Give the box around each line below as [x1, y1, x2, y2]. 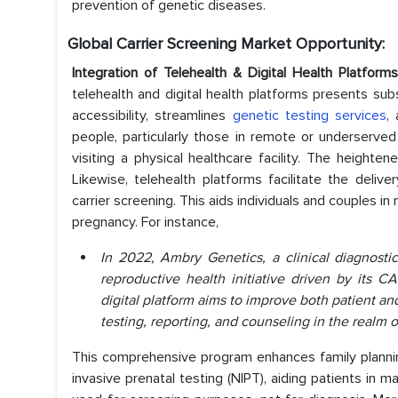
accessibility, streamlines [72, 107, 233, 125]
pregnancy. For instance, [72, 213, 219, 232]
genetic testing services [232, 107, 386, 125]
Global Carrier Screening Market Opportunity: [68, 34, 385, 54]
